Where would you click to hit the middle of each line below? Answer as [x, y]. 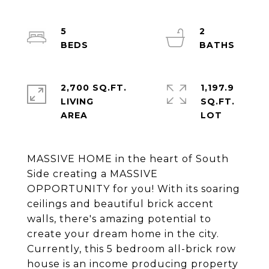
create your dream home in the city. [123, 234]
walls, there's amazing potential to [119, 219]
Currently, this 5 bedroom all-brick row [131, 249]
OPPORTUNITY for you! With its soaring [134, 189]
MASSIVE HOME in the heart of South [128, 159]
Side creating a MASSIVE [92, 174]
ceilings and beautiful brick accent [120, 204]
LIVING [77, 101]
